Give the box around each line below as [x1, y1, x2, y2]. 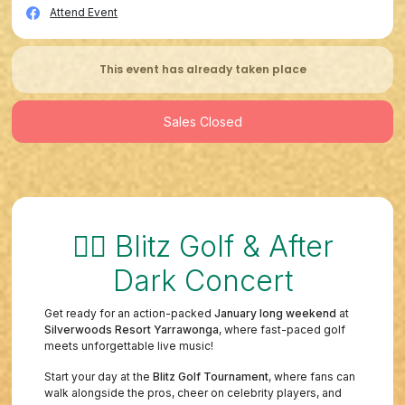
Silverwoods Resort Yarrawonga [44, 322, 220, 336]
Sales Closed [163, 114, 242, 130]
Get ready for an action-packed [44, 306, 215, 320]
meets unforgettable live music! [44, 338, 214, 353]
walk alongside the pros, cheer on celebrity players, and [44, 385, 343, 400]
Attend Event [50, 5, 118, 20]
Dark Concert [112, 262, 293, 298]
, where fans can [268, 369, 356, 383]
